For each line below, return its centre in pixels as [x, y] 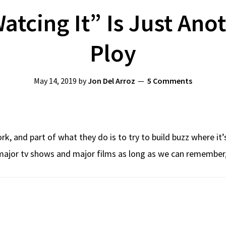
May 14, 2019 [55, 81]
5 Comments [170, 81]
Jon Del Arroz [111, 81]
